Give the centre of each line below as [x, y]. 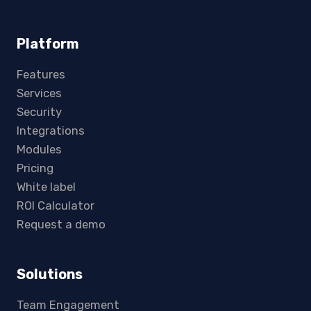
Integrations [51, 130]
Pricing [35, 168]
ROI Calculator [56, 205]
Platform [48, 44]
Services [39, 93]
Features [41, 74]
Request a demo [61, 224]
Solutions [50, 274]
